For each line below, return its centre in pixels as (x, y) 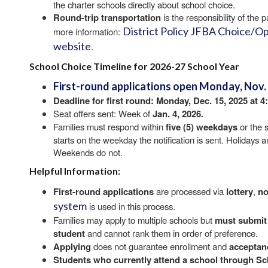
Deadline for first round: (103, 100)
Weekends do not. (89, 152)
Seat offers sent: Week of (103, 113)
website (72, 46)
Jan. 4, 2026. (178, 114)
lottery (240, 191)
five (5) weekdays (202, 127)
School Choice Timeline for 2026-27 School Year (134, 66)
